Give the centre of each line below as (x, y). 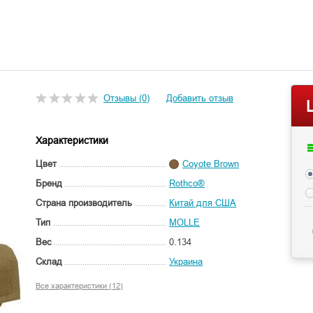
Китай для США (203, 203)
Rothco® (187, 183)
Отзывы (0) (126, 98)
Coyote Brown (211, 164)
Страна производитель (84, 203)
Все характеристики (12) (79, 286)
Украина (186, 262)
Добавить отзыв (199, 98)
